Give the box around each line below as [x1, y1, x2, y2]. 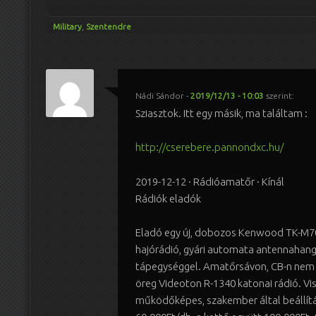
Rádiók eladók [135, 192, 201, 205]
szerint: [265, 90, 294, 100]
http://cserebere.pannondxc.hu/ [135, 141, 284, 154]
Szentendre [86, 22, 131, 32]
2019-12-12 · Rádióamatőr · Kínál [135, 175, 284, 188]
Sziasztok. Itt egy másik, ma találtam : [135, 107, 308, 119]
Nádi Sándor [135, 90, 184, 100]
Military [53, 22, 82, 32]
